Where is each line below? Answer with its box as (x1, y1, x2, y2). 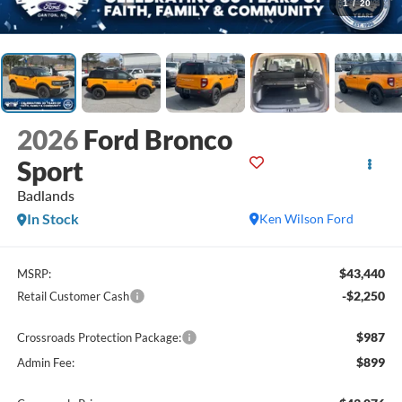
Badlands (16, 187, 74, 205)
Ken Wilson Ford (259, 211, 354, 227)
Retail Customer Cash (16, 288, 129, 303)
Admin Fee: (16, 354, 74, 370)
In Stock (26, 210, 79, 228)
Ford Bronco (83, 123, 232, 156)
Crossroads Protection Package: (16, 329, 181, 345)
